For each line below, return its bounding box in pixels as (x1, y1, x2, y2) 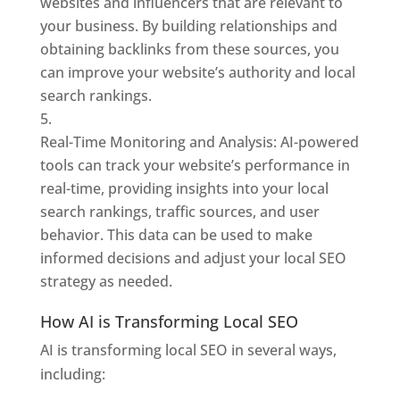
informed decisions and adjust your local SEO (39, 248, 346, 268)
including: (39, 364, 105, 384)
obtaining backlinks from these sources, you (39, 39, 339, 59)
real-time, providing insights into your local (39, 179, 329, 198)
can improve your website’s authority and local (39, 62, 355, 82)
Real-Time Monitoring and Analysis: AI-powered (39, 132, 359, 152)
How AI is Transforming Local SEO (39, 311, 298, 332)
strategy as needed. (39, 271, 172, 291)
